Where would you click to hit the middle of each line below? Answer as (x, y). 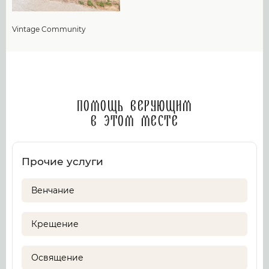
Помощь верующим (134, 107)
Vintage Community (49, 29)
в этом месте (134, 122)
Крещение (55, 224)
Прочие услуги (62, 162)
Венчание (53, 190)
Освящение (57, 258)
